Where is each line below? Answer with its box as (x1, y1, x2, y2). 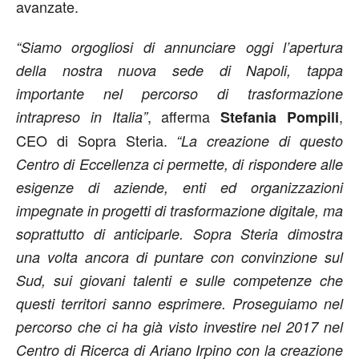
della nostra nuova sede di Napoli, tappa (16, 60, 343, 80)
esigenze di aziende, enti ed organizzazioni (16, 177, 343, 197)
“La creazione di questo (176, 131, 344, 151)
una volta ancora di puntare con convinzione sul (16, 247, 343, 267)
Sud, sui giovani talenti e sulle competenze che (16, 270, 343, 290)
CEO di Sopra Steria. (16, 130, 177, 151)
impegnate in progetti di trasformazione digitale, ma (16, 200, 343, 220)
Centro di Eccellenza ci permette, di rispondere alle (16, 154, 343, 174)
